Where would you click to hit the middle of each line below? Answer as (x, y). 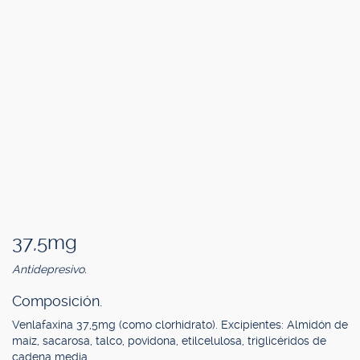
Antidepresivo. (49, 269)
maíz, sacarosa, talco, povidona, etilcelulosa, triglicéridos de (169, 341)
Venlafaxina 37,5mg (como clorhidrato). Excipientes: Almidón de (180, 325)
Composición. (57, 301)
